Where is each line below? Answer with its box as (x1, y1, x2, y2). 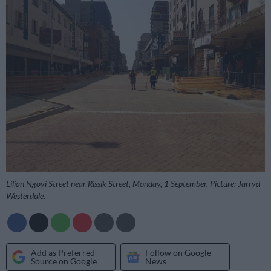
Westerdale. (6, 191, 45, 201)
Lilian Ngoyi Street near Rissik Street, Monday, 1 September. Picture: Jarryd (6, 178, 260, 189)
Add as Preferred (31, 247, 95, 258)
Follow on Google (145, 247, 211, 258)
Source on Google (31, 256, 97, 267)
